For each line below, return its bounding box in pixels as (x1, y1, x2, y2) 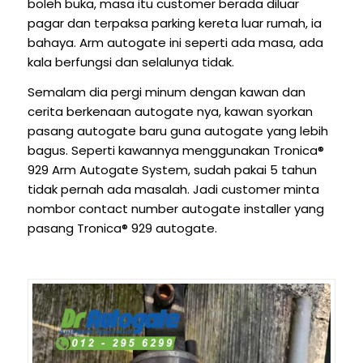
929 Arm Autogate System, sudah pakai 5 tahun (27, 161, 317, 179)
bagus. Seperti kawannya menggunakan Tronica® (27, 142, 324, 160)
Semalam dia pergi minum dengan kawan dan (27, 83, 305, 101)
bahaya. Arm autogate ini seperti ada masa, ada (27, 34, 323, 52)
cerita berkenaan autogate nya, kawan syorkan (27, 103, 313, 121)
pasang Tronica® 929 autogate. (27, 220, 217, 237)
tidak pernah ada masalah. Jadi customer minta (27, 181, 319, 199)
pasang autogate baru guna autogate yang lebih (27, 122, 328, 140)
